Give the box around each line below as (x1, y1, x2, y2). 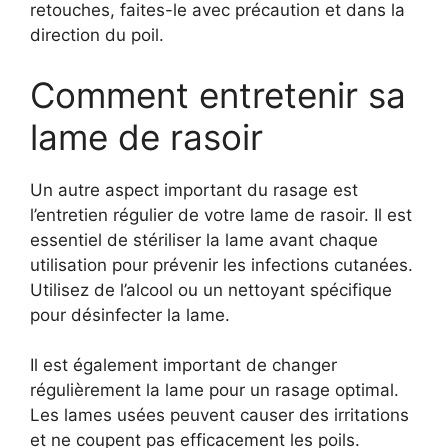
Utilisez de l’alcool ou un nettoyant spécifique (30, 279, 392, 300)
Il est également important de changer (30, 355, 337, 375)
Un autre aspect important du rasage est (30, 179, 358, 200)
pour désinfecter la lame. (30, 304, 230, 325)
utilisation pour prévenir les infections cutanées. (30, 254, 413, 275)
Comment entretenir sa (30, 73, 406, 116)
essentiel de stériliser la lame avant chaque (30, 229, 378, 250)
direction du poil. (30, 25, 164, 45)
